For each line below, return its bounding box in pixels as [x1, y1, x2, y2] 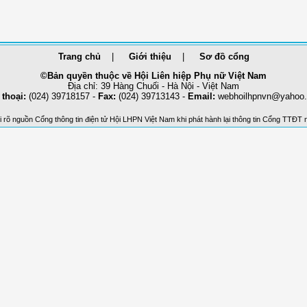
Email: [188, 90, 215, 101]
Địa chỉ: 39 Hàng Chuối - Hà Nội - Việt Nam [68, 80, 239, 91]
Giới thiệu [128, 51, 171, 62]
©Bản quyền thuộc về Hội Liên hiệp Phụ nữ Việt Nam [40, 70, 267, 81]
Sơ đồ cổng [199, 51, 249, 62]
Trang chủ [58, 51, 101, 62]
